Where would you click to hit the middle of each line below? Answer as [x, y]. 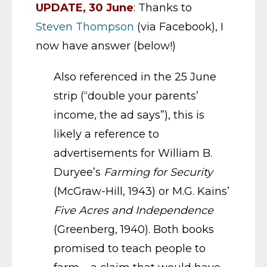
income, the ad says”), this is [129, 115]
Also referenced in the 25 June [135, 77]
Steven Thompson [85, 27]
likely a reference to [106, 134]
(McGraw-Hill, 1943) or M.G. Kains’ [142, 191]
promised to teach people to [130, 248]
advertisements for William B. [133, 153]
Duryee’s [79, 172]
